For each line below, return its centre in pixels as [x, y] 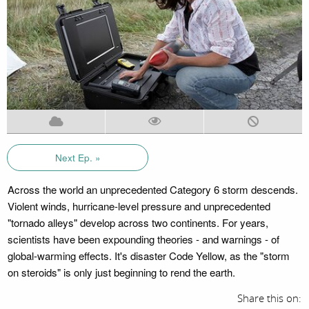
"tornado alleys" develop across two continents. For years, [138, 222]
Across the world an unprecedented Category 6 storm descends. [152, 189]
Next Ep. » [78, 157]
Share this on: [270, 298]
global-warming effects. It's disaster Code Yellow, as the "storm [148, 255]
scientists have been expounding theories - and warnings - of [143, 239]
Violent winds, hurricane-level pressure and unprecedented [139, 206]
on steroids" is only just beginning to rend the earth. [121, 272]
